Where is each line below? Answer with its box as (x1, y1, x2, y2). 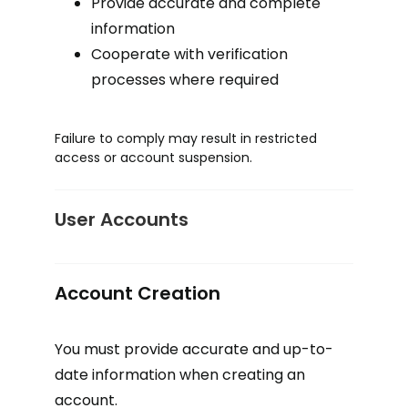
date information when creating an (55, 364, 305, 385)
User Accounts (55, 207, 189, 232)
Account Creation (55, 280, 220, 306)
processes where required (91, 69, 279, 90)
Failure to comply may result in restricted (55, 129, 317, 148)
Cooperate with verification (91, 44, 288, 65)
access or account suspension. (55, 148, 252, 167)
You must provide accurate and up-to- (55, 339, 333, 360)
